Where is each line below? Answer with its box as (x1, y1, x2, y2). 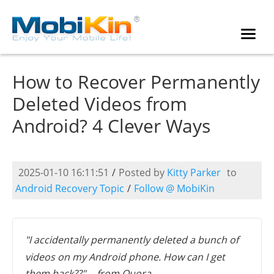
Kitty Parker (167, 166, 221, 179)
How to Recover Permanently (12, 69, 260, 94)
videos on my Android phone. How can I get (25, 250, 225, 264)
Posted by (119, 166, 167, 179)
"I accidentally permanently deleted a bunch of (25, 232, 239, 246)
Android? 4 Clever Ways (12, 113, 210, 138)
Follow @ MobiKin (134, 182, 215, 195)
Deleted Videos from (12, 91, 187, 116)
